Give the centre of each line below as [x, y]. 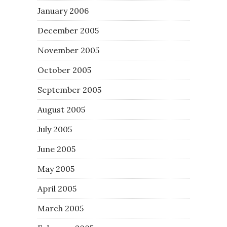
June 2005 [56, 149]
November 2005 [68, 50]
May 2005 [56, 168]
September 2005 [69, 89]
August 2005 [61, 109]
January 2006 [63, 10]
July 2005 [55, 129]
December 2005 [68, 30]
